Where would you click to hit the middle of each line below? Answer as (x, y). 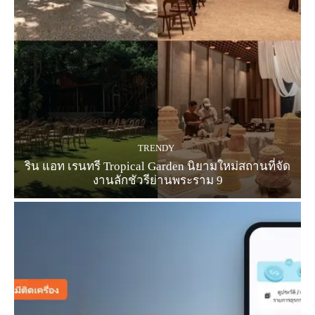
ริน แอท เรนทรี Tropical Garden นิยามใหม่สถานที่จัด (157, 167)
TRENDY (156, 148)
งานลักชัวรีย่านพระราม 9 (157, 181)
